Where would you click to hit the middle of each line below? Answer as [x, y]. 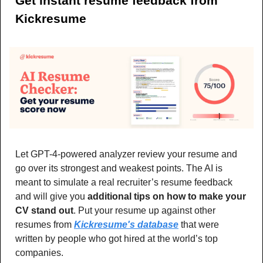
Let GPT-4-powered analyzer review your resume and [126, 154]
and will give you [51, 196]
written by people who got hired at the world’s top [117, 238]
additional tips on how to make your [167, 196]
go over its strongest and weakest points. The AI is [119, 168]
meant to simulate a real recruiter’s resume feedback [124, 182]
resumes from [45, 224]
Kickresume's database [126, 224]
